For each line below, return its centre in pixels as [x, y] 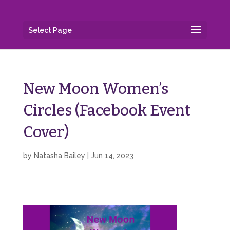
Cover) [46, 132]
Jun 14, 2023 [112, 156]
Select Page [50, 30]
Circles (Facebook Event [107, 110]
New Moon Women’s [95, 89]
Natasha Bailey [59, 156]
